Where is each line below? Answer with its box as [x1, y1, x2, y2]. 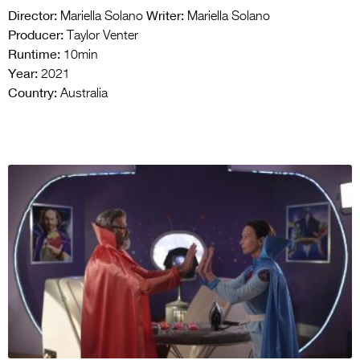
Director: [8, 6, 57, 23]
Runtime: [8, 45, 60, 62]
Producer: [8, 26, 63, 43]
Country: [8, 84, 57, 100]
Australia [57, 87, 108, 100]
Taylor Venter [63, 29, 138, 43]
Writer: [146, 6, 184, 23]
